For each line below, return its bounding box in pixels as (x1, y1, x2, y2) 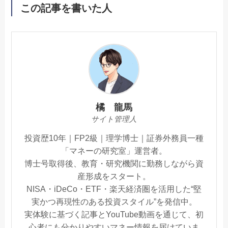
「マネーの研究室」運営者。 (61, 146, 167, 155)
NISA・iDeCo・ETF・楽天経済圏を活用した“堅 (26, 184, 202, 193)
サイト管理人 (91, 115, 137, 123)
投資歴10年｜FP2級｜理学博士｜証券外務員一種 (24, 133, 204, 142)
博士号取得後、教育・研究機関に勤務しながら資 (24, 158, 204, 168)
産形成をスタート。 (77, 171, 151, 181)
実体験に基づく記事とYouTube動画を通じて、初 (24, 209, 204, 219)
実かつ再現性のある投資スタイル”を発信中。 (31, 196, 197, 206)
